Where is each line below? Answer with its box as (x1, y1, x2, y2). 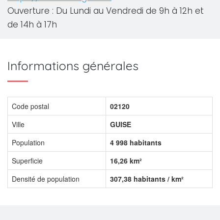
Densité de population (12, 174, 80, 184)
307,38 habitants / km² (110, 174, 184, 184)
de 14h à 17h (7, 19, 57, 30)
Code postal (12, 101, 49, 111)
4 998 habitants (110, 137, 162, 147)
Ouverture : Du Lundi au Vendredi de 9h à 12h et (7, 5, 204, 17)
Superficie (12, 156, 43, 165)
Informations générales (7, 58, 138, 73)
